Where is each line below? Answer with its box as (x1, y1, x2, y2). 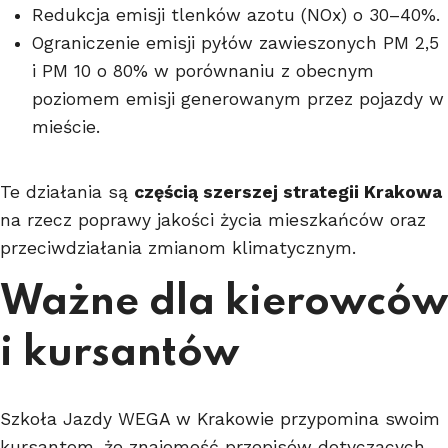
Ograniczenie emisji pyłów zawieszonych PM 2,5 (32, 32, 439, 53)
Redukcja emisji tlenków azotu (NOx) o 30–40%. (32, 4, 440, 25)
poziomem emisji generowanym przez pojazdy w (32, 88, 444, 109)
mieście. (32, 116, 100, 137)
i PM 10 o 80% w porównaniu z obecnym (32, 60, 374, 81)
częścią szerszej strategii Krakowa (134, 181, 442, 202)
